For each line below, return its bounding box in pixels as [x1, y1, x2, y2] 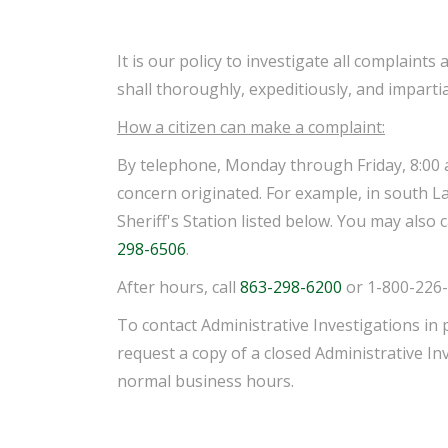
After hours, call [117, 276, 240, 298]
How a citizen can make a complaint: [117, 116, 385, 138]
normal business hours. [117, 370, 294, 392]
